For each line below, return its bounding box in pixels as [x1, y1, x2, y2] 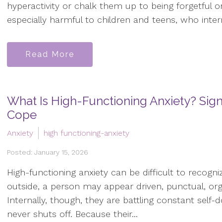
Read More [25, 49, 74, 59]
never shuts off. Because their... [7, 209, 138, 219]
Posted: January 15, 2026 [7, 148, 88, 156]
